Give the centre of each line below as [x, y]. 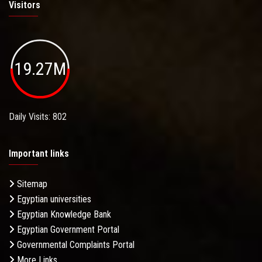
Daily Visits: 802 [38, 117]
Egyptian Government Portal [67, 230]
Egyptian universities [53, 199]
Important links [39, 154]
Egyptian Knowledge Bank [63, 215]
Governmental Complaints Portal [75, 245]
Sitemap [31, 184]
